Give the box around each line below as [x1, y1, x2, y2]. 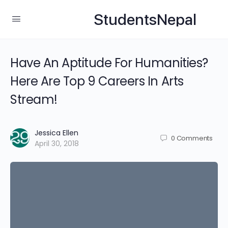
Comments [176, 133, 213, 143]
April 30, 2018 [35, 138, 79, 149]
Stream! [10, 91, 58, 108]
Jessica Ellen [35, 128, 78, 138]
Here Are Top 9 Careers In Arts [10, 73, 184, 90]
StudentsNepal [94, 10, 196, 28]
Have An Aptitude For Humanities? [10, 54, 208, 71]
